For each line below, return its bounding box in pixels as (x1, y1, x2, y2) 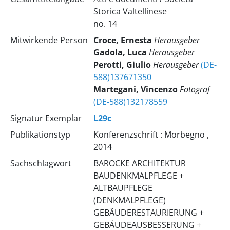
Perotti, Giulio (93, 59, 151, 70)
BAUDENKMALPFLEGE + (93, 170, 184, 181)
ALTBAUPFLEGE (93, 182, 152, 194)
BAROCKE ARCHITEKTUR (93, 158, 186, 169)
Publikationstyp (10, 129, 70, 140)
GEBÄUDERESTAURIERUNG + (93, 207, 204, 218)
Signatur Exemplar (10, 112, 82, 124)
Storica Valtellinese (93, 6, 167, 17)
